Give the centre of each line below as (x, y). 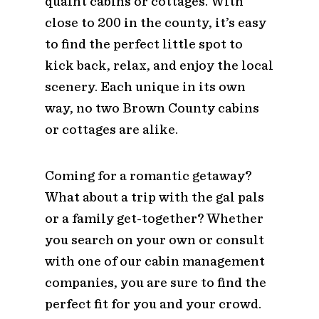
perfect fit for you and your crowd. (153, 303)
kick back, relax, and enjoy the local (159, 65)
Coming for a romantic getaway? (148, 175)
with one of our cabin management (155, 261)
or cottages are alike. (111, 129)
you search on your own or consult (154, 239)
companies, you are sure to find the (155, 282)
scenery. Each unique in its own (145, 86)
